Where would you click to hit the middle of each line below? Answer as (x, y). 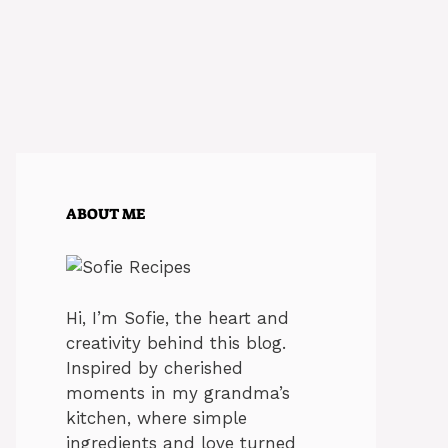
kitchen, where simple (156, 417)
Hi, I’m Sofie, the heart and (177, 317)
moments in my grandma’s (178, 392)
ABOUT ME (105, 214)
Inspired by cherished (154, 367)
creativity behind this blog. (176, 342)
